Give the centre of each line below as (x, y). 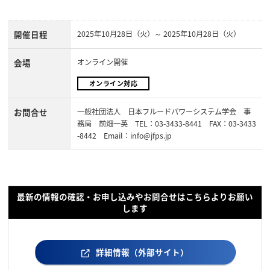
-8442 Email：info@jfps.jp (128, 135)
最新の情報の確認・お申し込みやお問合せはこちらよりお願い (135, 196)
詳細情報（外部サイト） (142, 252)
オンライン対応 (113, 83)
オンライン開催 (102, 62)
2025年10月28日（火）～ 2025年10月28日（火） (159, 33)
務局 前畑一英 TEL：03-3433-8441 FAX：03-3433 (167, 123)
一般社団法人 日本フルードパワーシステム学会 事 (164, 111)
